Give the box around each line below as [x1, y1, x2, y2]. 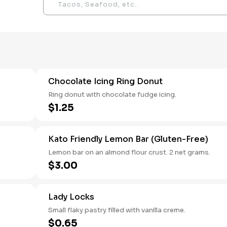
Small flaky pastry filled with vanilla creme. [48, 206, 185, 214]
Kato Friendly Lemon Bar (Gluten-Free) [48, 134, 208, 144]
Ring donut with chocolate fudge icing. [48, 90, 176, 99]
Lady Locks [48, 192, 94, 202]
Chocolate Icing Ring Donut [48, 76, 163, 87]
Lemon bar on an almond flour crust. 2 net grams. [48, 148, 210, 157]
